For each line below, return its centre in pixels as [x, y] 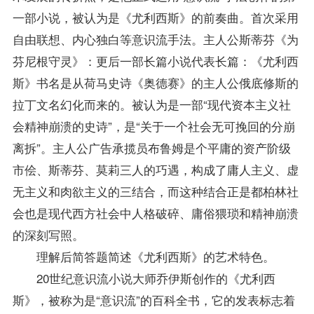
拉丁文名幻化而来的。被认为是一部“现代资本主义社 [151, 104]
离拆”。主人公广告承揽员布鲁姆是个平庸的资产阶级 [151, 147]
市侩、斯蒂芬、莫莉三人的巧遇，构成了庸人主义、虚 [155, 169]
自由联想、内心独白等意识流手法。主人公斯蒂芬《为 [155, 39]
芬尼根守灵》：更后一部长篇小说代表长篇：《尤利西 [155, 60]
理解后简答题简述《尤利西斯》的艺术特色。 [143, 256]
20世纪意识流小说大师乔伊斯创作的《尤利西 [144, 278]
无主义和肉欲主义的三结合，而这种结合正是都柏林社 [155, 191]
